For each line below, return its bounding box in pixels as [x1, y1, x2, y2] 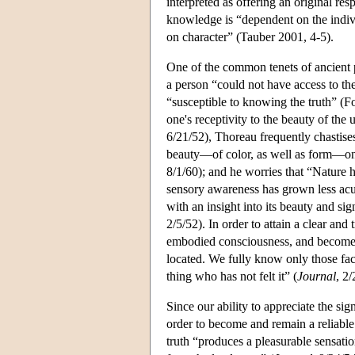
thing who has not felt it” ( [166, 269, 297, 283]
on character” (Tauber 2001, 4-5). [166, 29, 334, 44]
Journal [297, 269, 336, 283]
